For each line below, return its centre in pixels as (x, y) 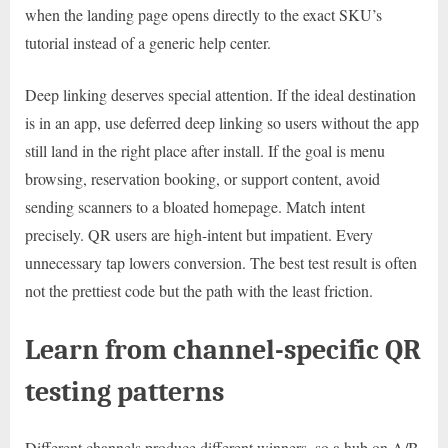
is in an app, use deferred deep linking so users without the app (222, 123)
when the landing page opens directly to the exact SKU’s (203, 15)
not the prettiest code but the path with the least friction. (199, 291)
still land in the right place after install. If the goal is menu (205, 151)
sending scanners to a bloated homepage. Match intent (195, 207)
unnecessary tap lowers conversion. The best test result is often (221, 263)
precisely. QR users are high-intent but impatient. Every (199, 235)
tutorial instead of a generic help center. (148, 43)
